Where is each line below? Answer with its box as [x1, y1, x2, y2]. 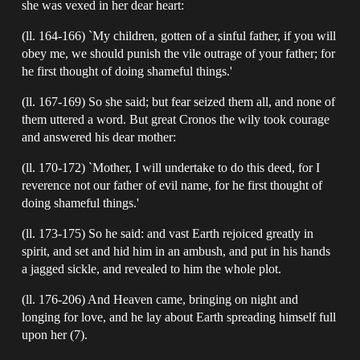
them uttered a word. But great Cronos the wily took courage [22, 112, 330, 126]
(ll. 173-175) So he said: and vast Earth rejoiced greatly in [22, 226, 314, 240]
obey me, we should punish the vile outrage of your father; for [22, 46, 336, 60]
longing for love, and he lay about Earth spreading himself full [22, 309, 337, 324]
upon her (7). [22, 327, 88, 342]
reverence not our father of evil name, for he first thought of [22, 178, 323, 192]
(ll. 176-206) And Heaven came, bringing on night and [22, 292, 299, 306]
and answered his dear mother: [22, 129, 177, 144]
